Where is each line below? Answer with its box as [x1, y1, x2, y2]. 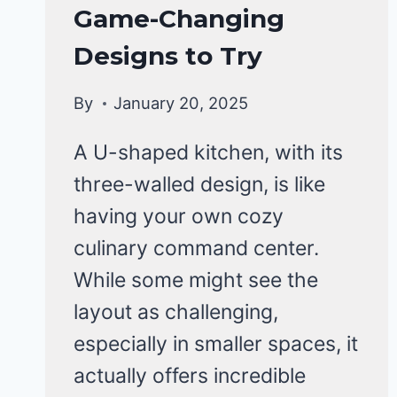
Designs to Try [74, 40, 262, 71]
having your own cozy [74, 204, 284, 230]
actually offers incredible [74, 363, 306, 389]
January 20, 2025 [113, 93, 249, 113]
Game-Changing [74, 3, 284, 34]
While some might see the [74, 268, 318, 293]
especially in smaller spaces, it [74, 331, 358, 357]
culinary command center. [74, 236, 319, 261]
